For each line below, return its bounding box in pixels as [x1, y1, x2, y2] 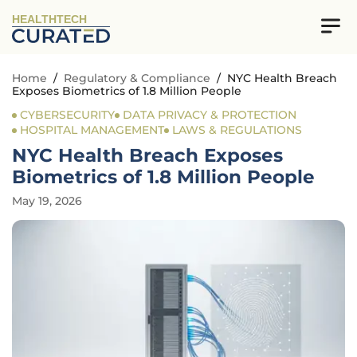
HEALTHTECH [12, 14, 88, 26]
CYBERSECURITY [20, 108, 115, 122]
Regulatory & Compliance [64, 71, 210, 85]
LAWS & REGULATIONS [172, 123, 302, 137]
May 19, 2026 [12, 194, 82, 208]
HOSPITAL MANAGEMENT [20, 123, 164, 137]
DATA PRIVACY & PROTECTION [123, 108, 296, 122]
